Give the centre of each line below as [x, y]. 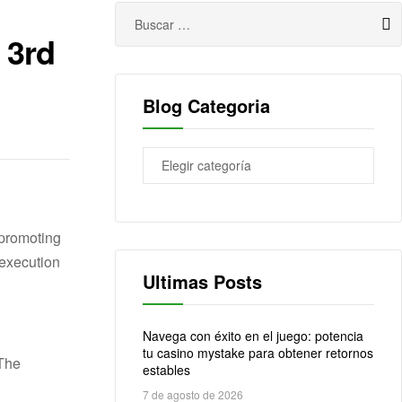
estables [166, 370]
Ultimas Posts [202, 282]
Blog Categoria [206, 105]
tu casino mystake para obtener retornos [258, 353]
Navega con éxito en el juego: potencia [253, 336]
